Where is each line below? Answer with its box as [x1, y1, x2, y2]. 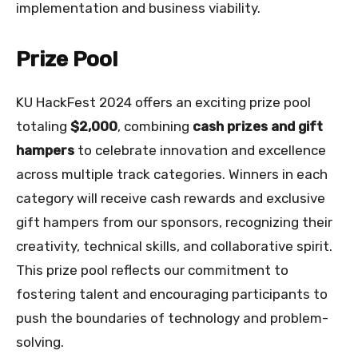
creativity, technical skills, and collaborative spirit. [16, 238, 332, 255]
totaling [16, 118, 70, 135]
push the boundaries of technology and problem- [16, 310, 328, 327]
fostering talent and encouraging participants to [16, 286, 328, 303]
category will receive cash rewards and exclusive [16, 190, 325, 207]
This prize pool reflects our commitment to [16, 262, 288, 279]
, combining [117, 118, 193, 135]
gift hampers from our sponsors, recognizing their [16, 214, 332, 231]
